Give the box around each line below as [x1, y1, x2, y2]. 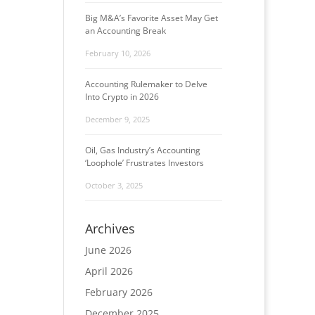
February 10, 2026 [84, 48, 150, 58]
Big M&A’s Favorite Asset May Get [84, 12, 218, 24]
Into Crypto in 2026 [84, 91, 159, 103]
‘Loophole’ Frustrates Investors [84, 157, 204, 169]
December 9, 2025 [84, 114, 150, 124]
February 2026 [84, 285, 153, 299]
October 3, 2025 [84, 180, 143, 191]
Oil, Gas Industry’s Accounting [84, 144, 200, 156]
